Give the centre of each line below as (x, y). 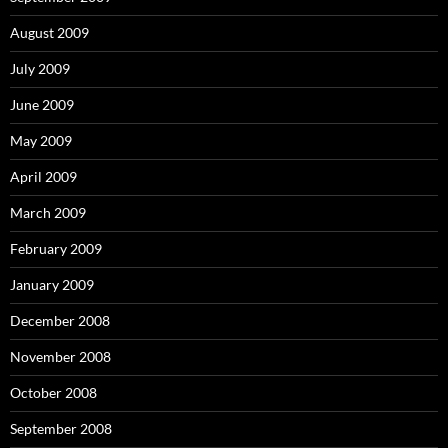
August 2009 (49, 33)
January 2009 (52, 285)
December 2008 (60, 321)
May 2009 (41, 141)
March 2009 (48, 213)
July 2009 (40, 69)
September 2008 (61, 429)
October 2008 (53, 393)
